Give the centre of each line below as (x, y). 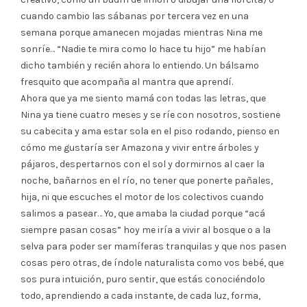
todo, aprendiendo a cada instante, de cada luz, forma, (140, 295)
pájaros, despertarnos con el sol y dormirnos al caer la (143, 164)
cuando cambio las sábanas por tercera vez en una (135, 16)
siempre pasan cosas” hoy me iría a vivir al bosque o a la (146, 230)
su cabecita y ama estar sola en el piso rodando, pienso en (150, 131)
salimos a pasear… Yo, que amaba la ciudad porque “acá (143, 213)
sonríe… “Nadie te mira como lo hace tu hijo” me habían (143, 49)
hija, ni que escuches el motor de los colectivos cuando (142, 197)
